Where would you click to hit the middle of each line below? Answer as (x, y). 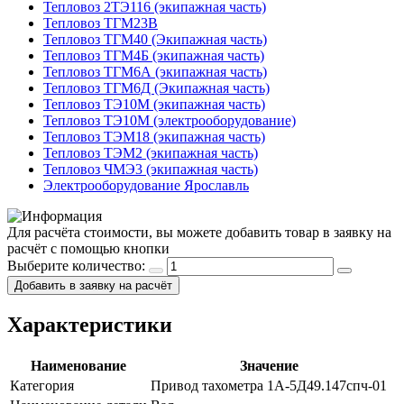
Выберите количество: (76, 265)
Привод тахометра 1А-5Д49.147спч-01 (269, 385)
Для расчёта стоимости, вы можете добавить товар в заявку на (199, 232)
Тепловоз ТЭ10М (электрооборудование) (170, 120)
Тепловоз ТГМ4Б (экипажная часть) (154, 55)
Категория (42, 385)
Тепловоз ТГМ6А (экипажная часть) (155, 71)
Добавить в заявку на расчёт (154, 285)
